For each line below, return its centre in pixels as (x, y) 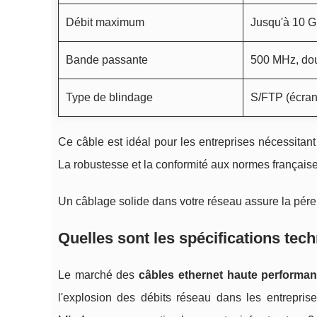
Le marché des (99, 275)
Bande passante (107, 60)
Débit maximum (105, 23)
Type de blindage (109, 98)
